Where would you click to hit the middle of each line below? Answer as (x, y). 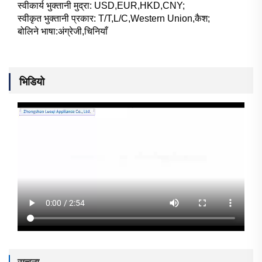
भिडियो (32, 81)
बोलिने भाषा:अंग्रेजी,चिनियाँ (63, 31)
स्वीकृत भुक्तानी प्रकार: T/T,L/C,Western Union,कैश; (114, 18)
